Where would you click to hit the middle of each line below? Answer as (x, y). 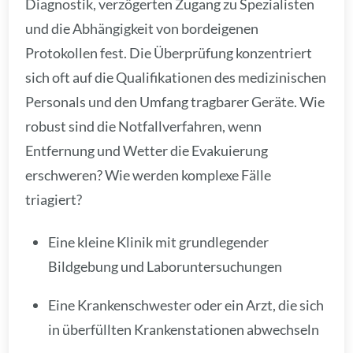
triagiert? (54, 199)
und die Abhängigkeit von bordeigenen (142, 28)
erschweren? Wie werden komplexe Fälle (149, 175)
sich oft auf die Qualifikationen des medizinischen (176, 77)
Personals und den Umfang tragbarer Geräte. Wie (175, 101)
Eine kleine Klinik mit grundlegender (159, 242)
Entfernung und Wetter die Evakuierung (147, 150)
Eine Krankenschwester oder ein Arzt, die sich (186, 305)
